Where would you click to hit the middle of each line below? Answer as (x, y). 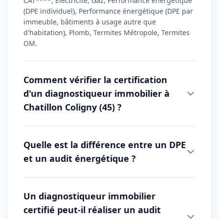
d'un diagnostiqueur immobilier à (97, 93)
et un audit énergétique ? (80, 158)
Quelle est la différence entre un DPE (105, 144)
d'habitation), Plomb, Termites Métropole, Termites (107, 32)
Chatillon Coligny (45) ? (73, 107)
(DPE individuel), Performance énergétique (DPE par (108, 11)
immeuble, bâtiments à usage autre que (90, 22)
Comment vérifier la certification (95, 79)
